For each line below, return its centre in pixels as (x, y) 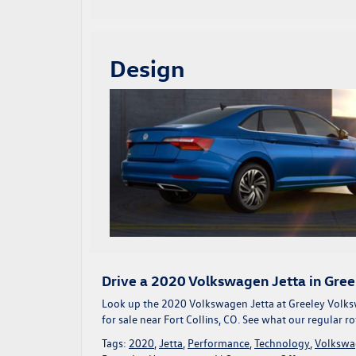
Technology (282, 343)
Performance (219, 343)
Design (147, 68)
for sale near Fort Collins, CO (170, 319)
